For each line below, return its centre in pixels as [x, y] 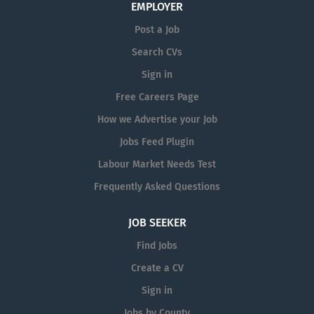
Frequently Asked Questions [157, 187]
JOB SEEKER [157, 223]
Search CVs [157, 52]
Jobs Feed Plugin [157, 142]
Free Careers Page [157, 97]
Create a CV [157, 268]
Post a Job [157, 30]
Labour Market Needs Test [157, 164]
